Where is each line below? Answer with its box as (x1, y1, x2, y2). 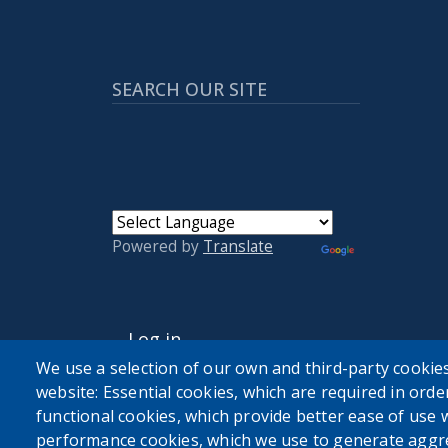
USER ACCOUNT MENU (101, 295, 301, 320)
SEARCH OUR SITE (112, 77, 267, 102)
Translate (203, 236, 273, 258)
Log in (128, 327, 181, 352)
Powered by (112, 236, 203, 258)
